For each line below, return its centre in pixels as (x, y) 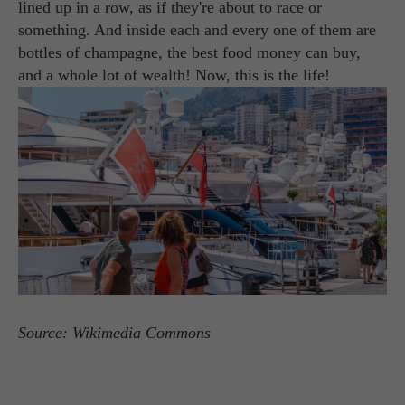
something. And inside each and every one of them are (197, 30)
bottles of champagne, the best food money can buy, (189, 53)
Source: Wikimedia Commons (114, 332)
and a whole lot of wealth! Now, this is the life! (174, 75)
